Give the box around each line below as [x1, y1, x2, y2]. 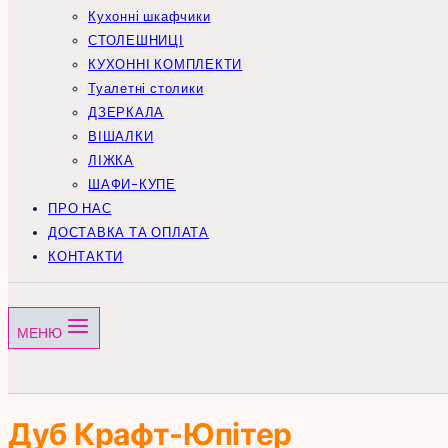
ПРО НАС [48, 201, 112, 216]
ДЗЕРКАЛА [88, 105, 165, 120]
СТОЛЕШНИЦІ [88, 33, 184, 48]
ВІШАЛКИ [88, 129, 154, 144]
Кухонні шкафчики [88, 9, 211, 24]
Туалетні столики [88, 81, 204, 96]
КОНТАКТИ [48, 249, 124, 264]
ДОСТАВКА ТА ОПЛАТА [48, 225, 210, 240]
